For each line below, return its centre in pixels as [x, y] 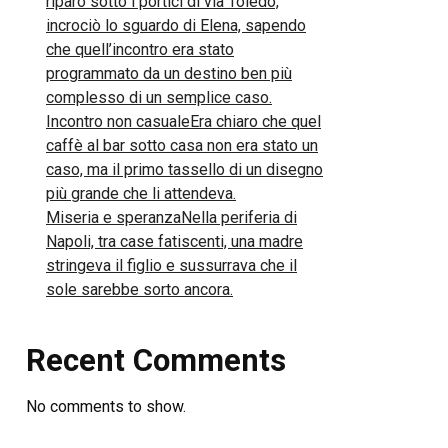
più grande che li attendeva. [141, 193]
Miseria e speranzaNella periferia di [171, 217]
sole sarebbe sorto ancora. [139, 289]
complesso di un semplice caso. [159, 97]
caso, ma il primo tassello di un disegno [184, 169]
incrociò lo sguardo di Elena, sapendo [176, 25]
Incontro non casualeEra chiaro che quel [183, 121]
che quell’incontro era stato [140, 49]
